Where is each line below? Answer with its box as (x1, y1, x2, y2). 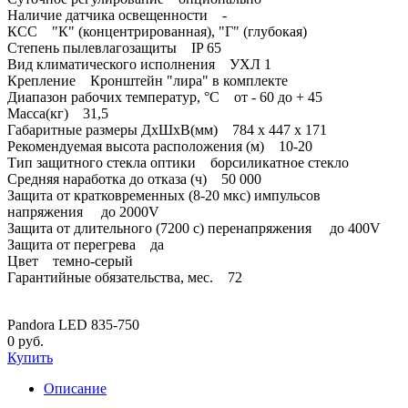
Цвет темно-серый (7, 252, 133, 269)
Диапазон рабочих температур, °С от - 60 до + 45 (7, 88, 322, 105)
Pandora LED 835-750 (7, 316, 139, 332)
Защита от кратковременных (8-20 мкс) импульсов (7, 187, 321, 203)
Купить (7, 349, 53, 365)
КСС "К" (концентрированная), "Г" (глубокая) (7, 23, 307, 39)
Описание (44, 380, 107, 396)
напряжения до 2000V (7, 203, 159, 219)
